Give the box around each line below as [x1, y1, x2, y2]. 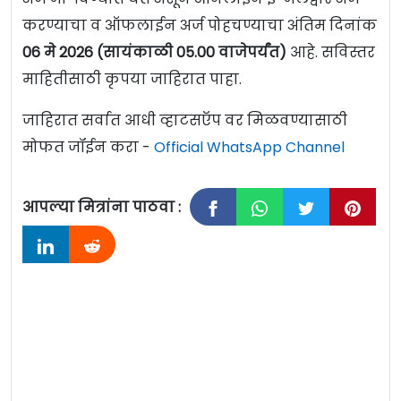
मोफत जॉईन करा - [22, 137, 154, 158]
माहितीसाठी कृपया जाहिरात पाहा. [22, 69, 242, 90]
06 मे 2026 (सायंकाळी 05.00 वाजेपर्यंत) [22, 42, 286, 64]
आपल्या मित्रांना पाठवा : [22, 197, 181, 218]
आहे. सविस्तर [286, 42, 375, 64]
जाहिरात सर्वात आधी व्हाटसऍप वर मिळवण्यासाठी [22, 110, 347, 132]
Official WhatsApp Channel [154, 137, 345, 158]
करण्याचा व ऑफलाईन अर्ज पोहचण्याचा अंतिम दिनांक [22, 15, 377, 37]
